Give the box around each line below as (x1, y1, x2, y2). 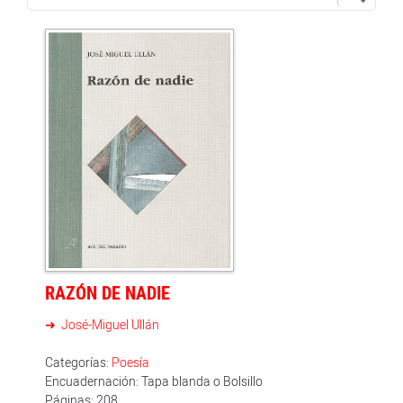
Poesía (112, 353, 149, 371)
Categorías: (45, 353, 112, 371)
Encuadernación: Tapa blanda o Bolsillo (45, 372, 263, 390)
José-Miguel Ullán (58, 315, 159, 333)
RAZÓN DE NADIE (45, 280, 170, 305)
